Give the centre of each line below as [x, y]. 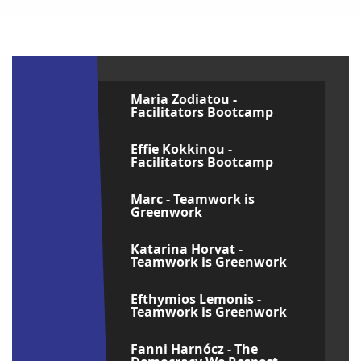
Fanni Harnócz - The [194, 349]
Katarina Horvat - [186, 249]
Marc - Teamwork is [192, 199]
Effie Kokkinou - [181, 149]
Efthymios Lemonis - [195, 299]
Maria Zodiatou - [183, 99]
